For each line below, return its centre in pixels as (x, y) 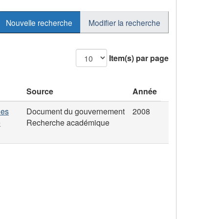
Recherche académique (68, 123)
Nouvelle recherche (39, 22)
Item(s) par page (139, 58)
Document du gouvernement (76, 111)
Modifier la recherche (124, 22)
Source (40, 91)
